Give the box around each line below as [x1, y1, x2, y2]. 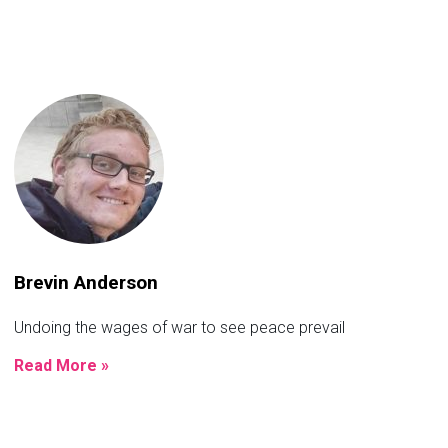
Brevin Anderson [14, 271, 158, 295]
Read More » [14, 356, 109, 376]
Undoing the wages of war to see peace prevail [14, 318, 345, 338]
